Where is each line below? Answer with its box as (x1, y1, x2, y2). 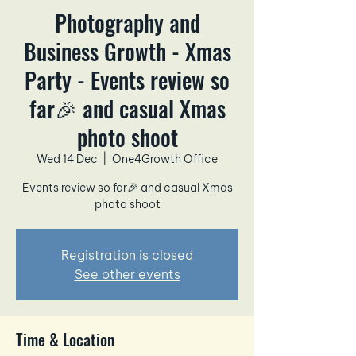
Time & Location (16, 327, 114, 352)
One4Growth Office (112, 152, 218, 167)
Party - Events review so (25, 64, 230, 97)
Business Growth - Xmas (23, 35, 231, 68)
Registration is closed (61, 247, 193, 264)
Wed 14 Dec (37, 152, 98, 167)
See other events (74, 266, 180, 283)
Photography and (54, 6, 200, 40)
